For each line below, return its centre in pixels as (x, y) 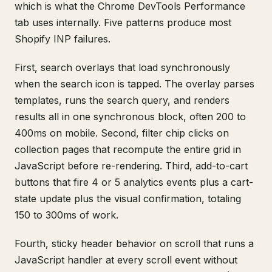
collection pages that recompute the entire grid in (128, 149)
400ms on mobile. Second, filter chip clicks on (122, 133)
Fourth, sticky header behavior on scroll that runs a (134, 243)
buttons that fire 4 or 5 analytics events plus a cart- (134, 182)
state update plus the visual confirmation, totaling (128, 199)
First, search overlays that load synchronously (122, 67)
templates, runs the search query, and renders (122, 100)
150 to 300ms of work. (66, 215)
